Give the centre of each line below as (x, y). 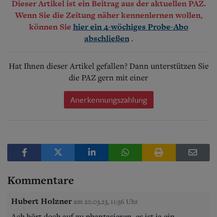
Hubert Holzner (41, 201)
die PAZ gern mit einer (108, 77)
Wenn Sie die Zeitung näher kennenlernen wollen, (108, 15)
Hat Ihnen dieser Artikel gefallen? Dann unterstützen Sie (108, 66)
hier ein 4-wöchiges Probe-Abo (131, 26)
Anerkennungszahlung (108, 99)
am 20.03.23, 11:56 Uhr (106, 201)
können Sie (51, 26)
